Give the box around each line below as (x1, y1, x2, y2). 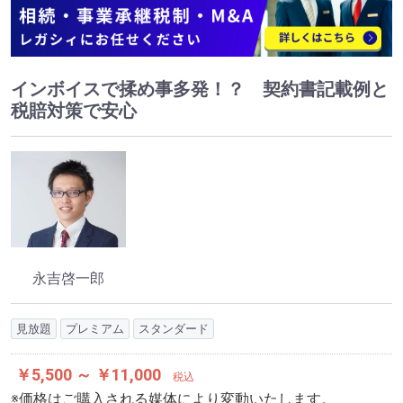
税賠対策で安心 (11, 99, 137, 121)
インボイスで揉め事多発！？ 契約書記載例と (11, 77, 389, 100)
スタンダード (139, 322, 209, 336)
